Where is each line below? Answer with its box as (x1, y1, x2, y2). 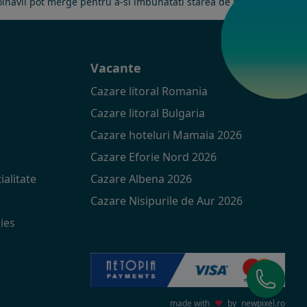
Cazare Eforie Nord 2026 (90, 149, 217, 164)
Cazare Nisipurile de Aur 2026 (90, 193, 243, 208)
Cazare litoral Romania (90, 83, 208, 99)
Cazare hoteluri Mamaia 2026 (90, 127, 242, 143)
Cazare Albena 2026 (90, 171, 192, 186)
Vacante (90, 59, 141, 76)
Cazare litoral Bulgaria (90, 105, 205, 121)
